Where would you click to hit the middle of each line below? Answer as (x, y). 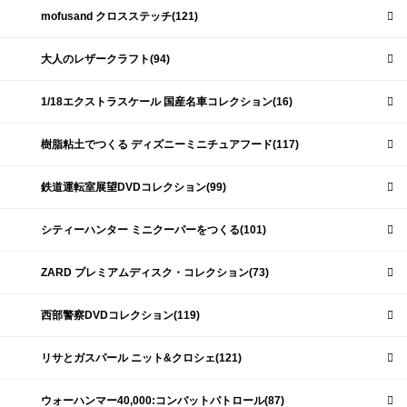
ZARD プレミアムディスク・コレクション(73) (154, 273)
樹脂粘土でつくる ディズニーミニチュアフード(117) (169, 145)
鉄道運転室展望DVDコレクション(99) (133, 188)
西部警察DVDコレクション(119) (120, 316)
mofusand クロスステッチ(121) (119, 17)
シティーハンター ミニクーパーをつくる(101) (153, 230)
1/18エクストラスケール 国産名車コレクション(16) (166, 102)
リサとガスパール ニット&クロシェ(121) (141, 358)
